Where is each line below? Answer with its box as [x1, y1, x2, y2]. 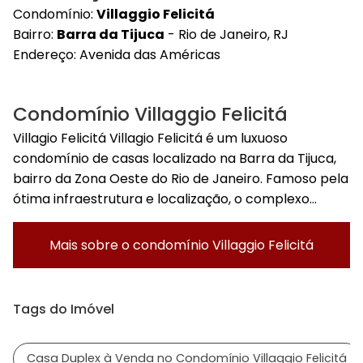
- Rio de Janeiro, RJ [164, 25, 288, 45]
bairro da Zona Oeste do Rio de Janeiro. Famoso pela [13, 169, 348, 189]
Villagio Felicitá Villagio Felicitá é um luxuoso [13, 129, 288, 148]
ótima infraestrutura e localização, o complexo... [13, 190, 317, 209]
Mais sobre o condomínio [49, 236, 212, 255]
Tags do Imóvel [13, 299, 114, 318]
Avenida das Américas [79, 45, 220, 65]
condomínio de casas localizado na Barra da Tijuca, [13, 149, 336, 169]
